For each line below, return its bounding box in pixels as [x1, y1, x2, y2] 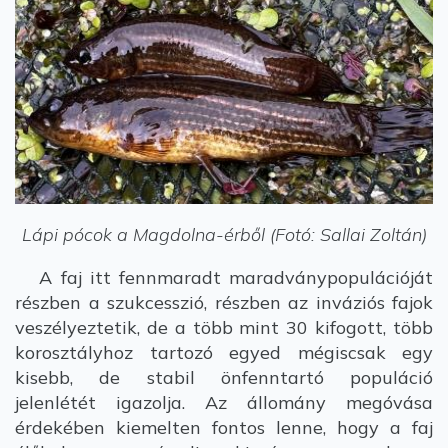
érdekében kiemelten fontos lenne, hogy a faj [15, 416, 433, 439]
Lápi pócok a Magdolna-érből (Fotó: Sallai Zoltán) [21, 223, 427, 246]
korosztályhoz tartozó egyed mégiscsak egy [15, 341, 433, 364]
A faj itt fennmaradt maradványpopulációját [15, 266, 433, 289]
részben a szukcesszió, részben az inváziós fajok [15, 291, 433, 314]
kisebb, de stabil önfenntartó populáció [15, 366, 433, 389]
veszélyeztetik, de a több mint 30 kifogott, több [15, 316, 433, 339]
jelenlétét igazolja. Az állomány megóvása [15, 391, 433, 414]
